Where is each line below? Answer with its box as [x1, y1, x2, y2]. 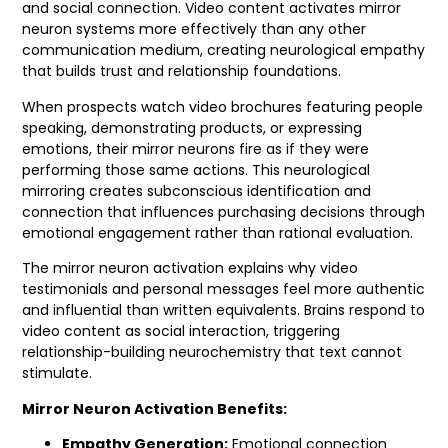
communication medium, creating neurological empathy [22, 40, 426, 61]
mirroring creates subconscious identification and [22, 180, 372, 201]
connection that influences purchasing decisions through [22, 201, 426, 222]
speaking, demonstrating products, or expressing [22, 117, 363, 138]
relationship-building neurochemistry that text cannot [22, 342, 403, 363]
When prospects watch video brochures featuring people [22, 96, 424, 117]
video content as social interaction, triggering [22, 321, 341, 342]
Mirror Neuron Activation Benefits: [22, 398, 288, 419]
